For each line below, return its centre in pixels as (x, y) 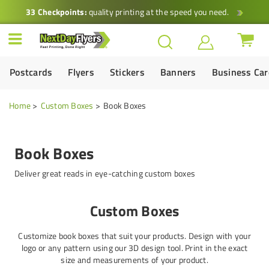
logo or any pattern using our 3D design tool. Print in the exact (134, 248)
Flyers (81, 72)
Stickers (127, 72)
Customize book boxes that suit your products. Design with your (134, 236)
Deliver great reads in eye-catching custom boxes (105, 173)
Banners (178, 72)
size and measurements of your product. (134, 260)
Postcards (31, 72)
